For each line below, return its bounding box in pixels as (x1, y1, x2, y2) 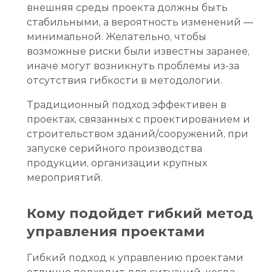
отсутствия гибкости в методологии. (27, 74, 222, 86)
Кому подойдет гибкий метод (27, 205, 253, 222)
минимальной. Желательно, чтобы (27, 30, 206, 42)
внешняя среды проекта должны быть (27, 1, 228, 13)
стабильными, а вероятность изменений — (27, 16, 253, 28)
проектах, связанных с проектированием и (27, 113, 250, 125)
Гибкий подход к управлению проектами (27, 251, 243, 263)
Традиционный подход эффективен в (27, 98, 226, 110)
